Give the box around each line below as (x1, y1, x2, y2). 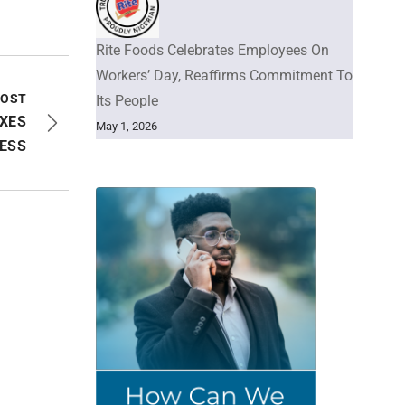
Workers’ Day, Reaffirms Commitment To (96, 66, 353, 84)
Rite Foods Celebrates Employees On (96, 41, 329, 59)
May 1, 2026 (96, 118, 157, 133)
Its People (96, 91, 158, 109)
